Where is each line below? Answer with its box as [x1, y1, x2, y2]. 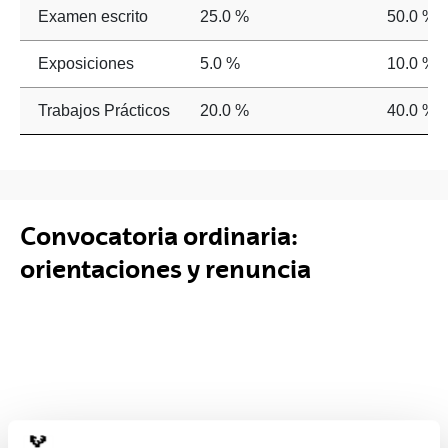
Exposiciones [37, 55, 134, 72]
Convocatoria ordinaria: [20, 221, 298, 251]
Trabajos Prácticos [37, 102, 170, 119]
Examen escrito [37, 8, 148, 25]
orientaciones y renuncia [20, 254, 311, 284]
